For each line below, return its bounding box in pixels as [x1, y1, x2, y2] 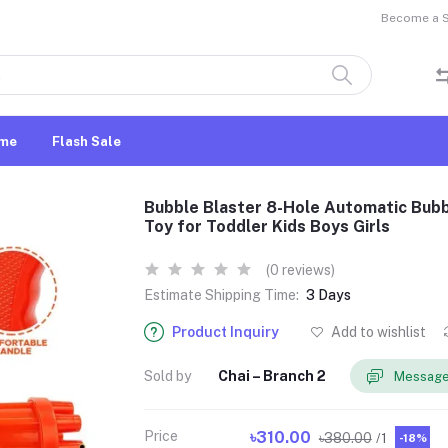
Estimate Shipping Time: [144, 287, 299, 303]
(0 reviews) [266, 262, 335, 278]
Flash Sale [52, 133, 121, 149]
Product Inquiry [172, 324, 279, 340]
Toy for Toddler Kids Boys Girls [144, 217, 390, 236]
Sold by [144, 367, 191, 384]
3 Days [306, 287, 351, 303]
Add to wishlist [328, 324, 427, 340]
